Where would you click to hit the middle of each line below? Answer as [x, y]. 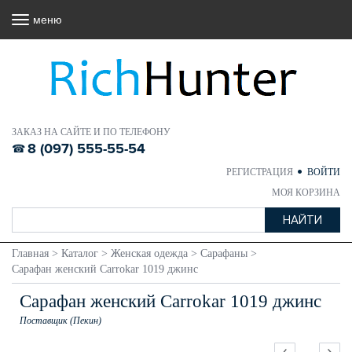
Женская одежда [149, 253]
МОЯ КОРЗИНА [306, 192]
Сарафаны [224, 253]
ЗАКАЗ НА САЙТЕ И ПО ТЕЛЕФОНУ [91, 132]
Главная [30, 253]
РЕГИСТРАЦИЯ [261, 172]
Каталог [80, 253]
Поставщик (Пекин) [60, 321]
